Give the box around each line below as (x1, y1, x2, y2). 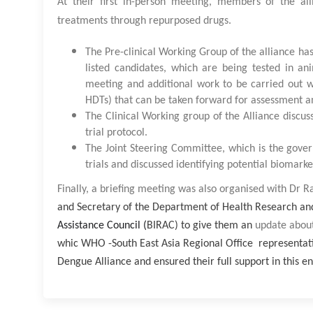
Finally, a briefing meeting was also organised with (57, 184, 289, 196)
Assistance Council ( (57, 220, 147, 232)
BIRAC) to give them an (147, 220, 255, 232)
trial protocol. (85, 127, 150, 139)
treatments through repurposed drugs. (57, 15, 231, 27)
